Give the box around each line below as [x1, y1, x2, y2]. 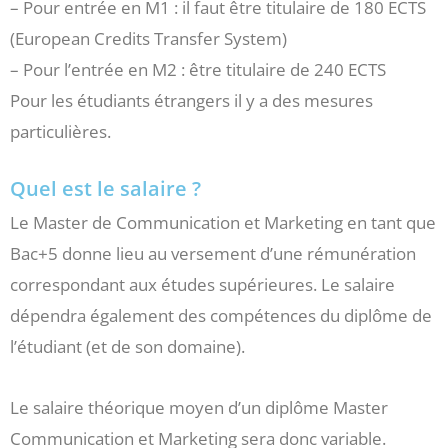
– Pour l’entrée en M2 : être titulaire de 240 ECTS [10, 57, 386, 81]
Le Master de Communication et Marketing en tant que [10, 211, 436, 235]
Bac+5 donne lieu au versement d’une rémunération [10, 242, 416, 266]
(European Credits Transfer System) [10, 26, 287, 50]
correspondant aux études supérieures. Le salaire [10, 273, 395, 297]
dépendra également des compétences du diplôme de [10, 304, 432, 328]
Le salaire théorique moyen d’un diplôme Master [10, 396, 388, 420]
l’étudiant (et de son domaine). [10, 335, 245, 359]
